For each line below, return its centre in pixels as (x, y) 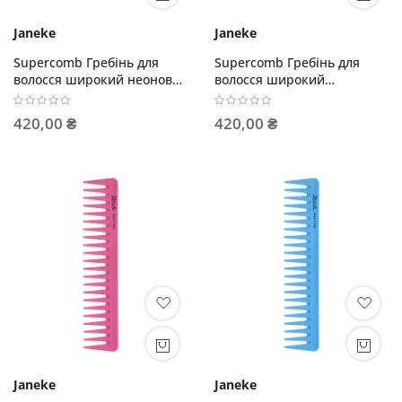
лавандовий (252, 97)
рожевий (41, 97)
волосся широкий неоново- (99, 80)
